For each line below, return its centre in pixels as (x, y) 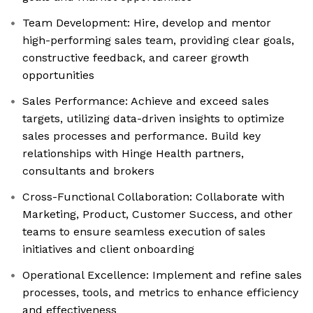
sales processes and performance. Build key (141, 136)
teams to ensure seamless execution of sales (144, 232)
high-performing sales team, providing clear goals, (158, 41)
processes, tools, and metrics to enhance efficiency (160, 293)
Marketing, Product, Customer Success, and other (158, 214)
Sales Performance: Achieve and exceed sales (146, 101)
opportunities (58, 75)
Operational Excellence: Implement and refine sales (162, 275)
